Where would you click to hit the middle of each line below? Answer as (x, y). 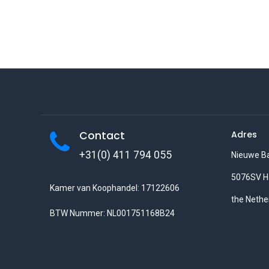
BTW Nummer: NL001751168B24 (113, 213)
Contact (102, 135)
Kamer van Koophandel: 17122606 (114, 188)
